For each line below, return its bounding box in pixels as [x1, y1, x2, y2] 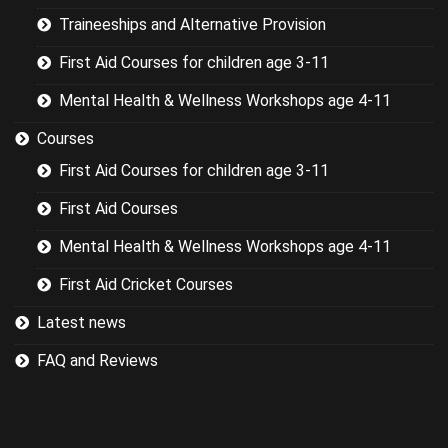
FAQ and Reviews [37, 351, 158, 371]
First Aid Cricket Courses [59, 275, 233, 295]
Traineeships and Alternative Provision [59, 15, 326, 35]
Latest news [37, 313, 126, 333]
